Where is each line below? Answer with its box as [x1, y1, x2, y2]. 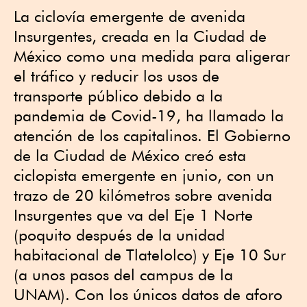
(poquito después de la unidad [14, 225, 225, 244]
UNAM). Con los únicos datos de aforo [14, 285, 282, 304]
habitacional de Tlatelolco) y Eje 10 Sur [14, 245, 286, 264]
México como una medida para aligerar [14, 47, 290, 65]
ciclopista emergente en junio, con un [14, 166, 274, 184]
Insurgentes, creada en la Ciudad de [14, 27, 267, 45]
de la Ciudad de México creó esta [14, 146, 246, 164]
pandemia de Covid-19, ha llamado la [14, 106, 284, 125]
